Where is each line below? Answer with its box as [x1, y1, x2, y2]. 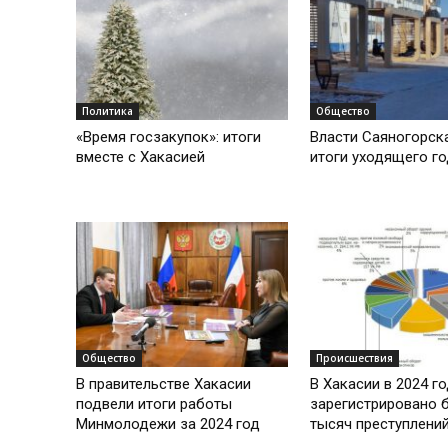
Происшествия [315, 351, 393, 366]
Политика [82, 103, 133, 118]
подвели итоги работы [76, 395, 232, 414]
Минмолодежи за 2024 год [76, 415, 260, 434]
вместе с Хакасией [76, 147, 205, 166]
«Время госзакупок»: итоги [76, 127, 261, 146]
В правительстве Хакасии [76, 375, 251, 394]
